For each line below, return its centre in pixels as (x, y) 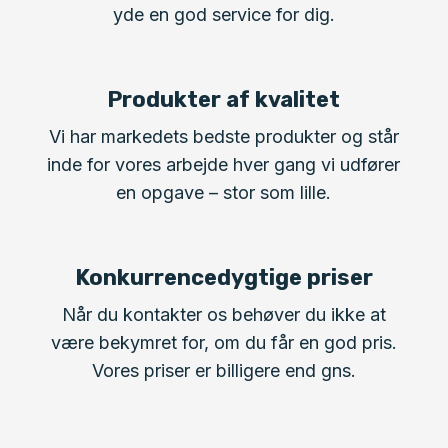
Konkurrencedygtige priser (223, 277)
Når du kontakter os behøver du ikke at (223, 314)
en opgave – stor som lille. (224, 192)
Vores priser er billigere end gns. (223, 370)
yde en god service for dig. (223, 14)
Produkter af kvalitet (224, 99)
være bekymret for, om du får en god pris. (223, 342)
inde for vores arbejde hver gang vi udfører (224, 164)
